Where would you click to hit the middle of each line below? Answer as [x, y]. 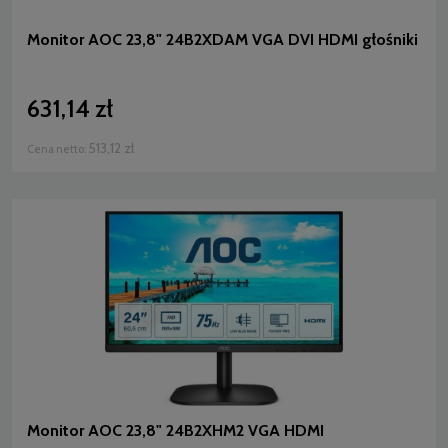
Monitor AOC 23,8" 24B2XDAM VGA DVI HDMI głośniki [222, 40]
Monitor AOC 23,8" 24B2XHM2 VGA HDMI [175, 430]
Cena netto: [57, 149]
